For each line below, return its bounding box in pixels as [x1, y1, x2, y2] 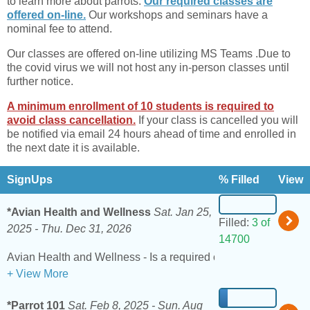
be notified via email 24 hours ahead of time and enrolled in [7, 128, 296, 140]
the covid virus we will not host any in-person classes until [7, 62, 289, 74]
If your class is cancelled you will [136, 114, 298, 127]
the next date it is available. [7, 142, 143, 154]
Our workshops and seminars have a [86, 9, 268, 21]
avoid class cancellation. [7, 114, 136, 127]
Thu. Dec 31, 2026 [41, 223, 131, 235]
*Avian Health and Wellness [7, 206, 151, 219]
